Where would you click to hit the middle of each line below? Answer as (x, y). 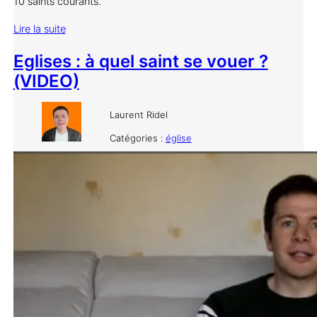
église (178, 138)
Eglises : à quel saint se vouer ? (140, 61)
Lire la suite (39, 29)
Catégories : (137, 138)
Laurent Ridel (138, 114)
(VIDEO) (46, 81)
